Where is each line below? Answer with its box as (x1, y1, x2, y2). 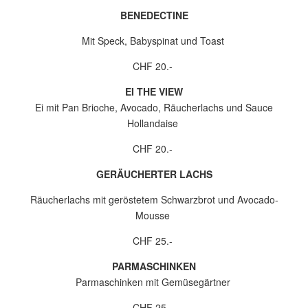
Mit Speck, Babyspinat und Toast (81, 34, 224, 47)
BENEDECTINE (120, 8, 188, 22)
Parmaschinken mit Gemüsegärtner (75, 275, 230, 289)
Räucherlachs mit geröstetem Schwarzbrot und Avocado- (30, 192, 278, 206)
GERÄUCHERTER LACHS (96, 167, 212, 181)
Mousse (135, 208, 170, 222)
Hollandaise (127, 116, 178, 130)
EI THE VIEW (125, 85, 183, 98)
